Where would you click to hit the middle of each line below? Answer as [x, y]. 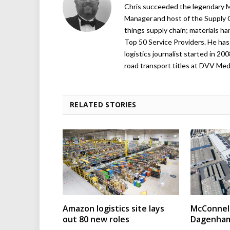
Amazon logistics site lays [113, 208]
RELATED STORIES [103, 105]
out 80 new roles [96, 219]
